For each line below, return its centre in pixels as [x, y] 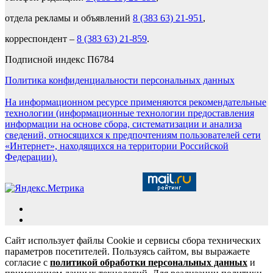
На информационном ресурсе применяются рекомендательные [136, 102]
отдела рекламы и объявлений [69, 18]
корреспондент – [41, 39]
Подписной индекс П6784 [59, 60]
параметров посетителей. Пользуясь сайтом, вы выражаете [127, 252]
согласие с [27, 263]
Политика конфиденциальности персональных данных [120, 80]
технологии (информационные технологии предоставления [129, 113]
